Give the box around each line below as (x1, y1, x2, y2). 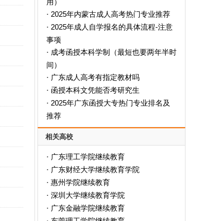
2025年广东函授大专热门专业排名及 (50, 99, 170, 107)
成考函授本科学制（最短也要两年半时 (50, 48, 177, 56)
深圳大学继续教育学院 (50, 191, 125, 199)
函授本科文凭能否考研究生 (50, 86, 140, 94)
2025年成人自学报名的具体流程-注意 (50, 23, 173, 31)
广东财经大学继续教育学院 (50, 165, 140, 174)
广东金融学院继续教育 (50, 204, 125, 212)
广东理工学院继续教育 (50, 152, 125, 161)
